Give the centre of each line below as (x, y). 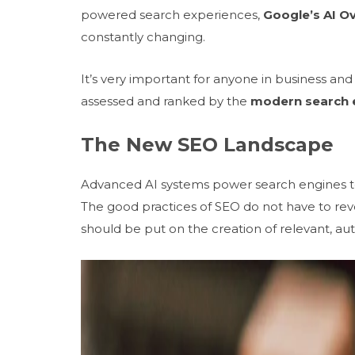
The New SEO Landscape (207, 145)
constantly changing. (143, 37)
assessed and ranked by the (164, 101)
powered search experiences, (172, 15)
